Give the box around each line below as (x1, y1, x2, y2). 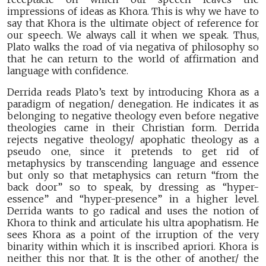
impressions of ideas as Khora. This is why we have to (7, 5, 259, 18)
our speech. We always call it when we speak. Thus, (7, 29, 259, 42)
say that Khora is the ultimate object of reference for (7, 17, 259, 30)
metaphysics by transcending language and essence (7, 157, 259, 170)
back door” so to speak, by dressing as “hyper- (7, 181, 259, 194)
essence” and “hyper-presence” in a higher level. (7, 193, 259, 205)
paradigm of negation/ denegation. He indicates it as (7, 98, 259, 110)
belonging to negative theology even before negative (7, 110, 259, 122)
